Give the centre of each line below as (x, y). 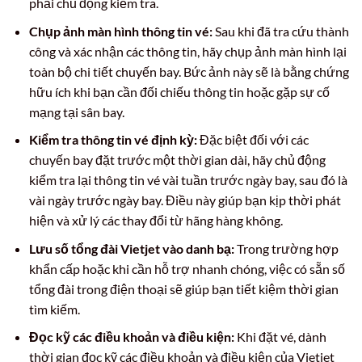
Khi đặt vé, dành (280, 337)
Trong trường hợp (286, 248)
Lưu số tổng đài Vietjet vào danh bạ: (131, 248)
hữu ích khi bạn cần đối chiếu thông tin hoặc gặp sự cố (179, 91)
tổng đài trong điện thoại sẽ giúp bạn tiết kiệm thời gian (183, 288)
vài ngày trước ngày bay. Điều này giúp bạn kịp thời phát (185, 200)
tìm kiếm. (54, 309)
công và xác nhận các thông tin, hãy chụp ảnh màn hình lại (187, 51)
